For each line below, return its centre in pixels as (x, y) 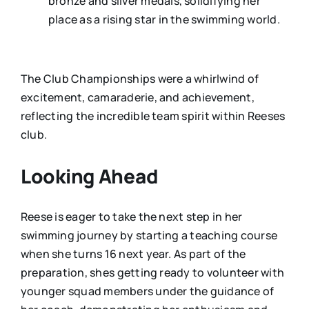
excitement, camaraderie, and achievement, (137, 98)
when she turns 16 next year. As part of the (133, 254)
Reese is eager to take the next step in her (131, 217)
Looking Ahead (89, 176)
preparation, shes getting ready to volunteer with (152, 273)
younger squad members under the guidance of (147, 291)
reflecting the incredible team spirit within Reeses (153, 116)
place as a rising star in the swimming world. (164, 20)
